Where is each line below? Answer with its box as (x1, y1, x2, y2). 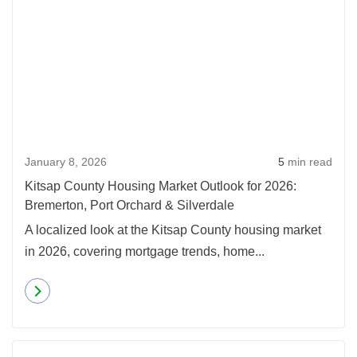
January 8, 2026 (25, 155, 107, 168)
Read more (58, 284, 115, 297)
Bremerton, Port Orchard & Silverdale (25, 198, 234, 212)
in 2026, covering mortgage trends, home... (25, 245, 265, 258)
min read (284, 155, 332, 168)
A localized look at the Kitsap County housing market (25, 223, 321, 237)
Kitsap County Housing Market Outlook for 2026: (25, 179, 296, 193)
